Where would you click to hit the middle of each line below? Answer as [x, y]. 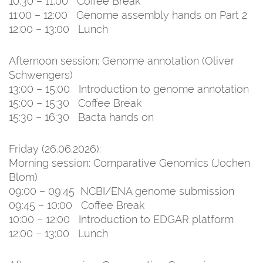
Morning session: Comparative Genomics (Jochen [129, 163]
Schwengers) [41, 75]
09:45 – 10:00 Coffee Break [77, 205]
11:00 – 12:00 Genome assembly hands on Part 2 [128, 15]
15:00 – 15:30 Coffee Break [75, 103]
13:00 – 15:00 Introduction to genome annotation [130, 89]
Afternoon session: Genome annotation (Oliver [122, 60]
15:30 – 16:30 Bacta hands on [81, 117]
